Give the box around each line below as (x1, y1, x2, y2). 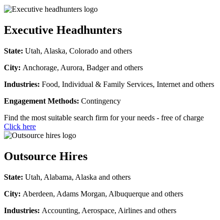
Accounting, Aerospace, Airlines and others (42, 206, 176, 215)
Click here (4, 122, 36, 131)
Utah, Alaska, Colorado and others (25, 47, 132, 55)
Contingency (79, 97, 121, 106)
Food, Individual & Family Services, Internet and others (42, 80, 214, 89)
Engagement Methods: (4, 97, 79, 106)
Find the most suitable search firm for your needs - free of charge (4, 113, 204, 122)
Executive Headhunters (4, 24, 122, 37)
